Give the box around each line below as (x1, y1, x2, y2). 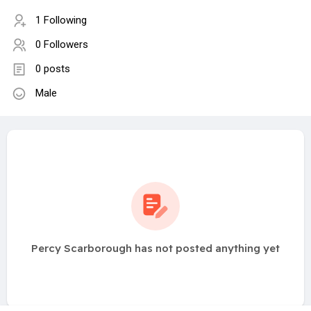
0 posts (35, 62, 70, 76)
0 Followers (35, 38, 88, 51)
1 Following (35, 14, 87, 27)
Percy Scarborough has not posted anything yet (31, 242, 280, 255)
